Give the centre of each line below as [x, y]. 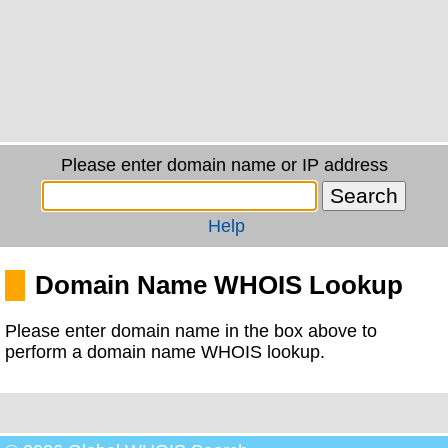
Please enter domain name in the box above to [191, 331]
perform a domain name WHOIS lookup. [165, 352]
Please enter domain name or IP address [224, 165]
